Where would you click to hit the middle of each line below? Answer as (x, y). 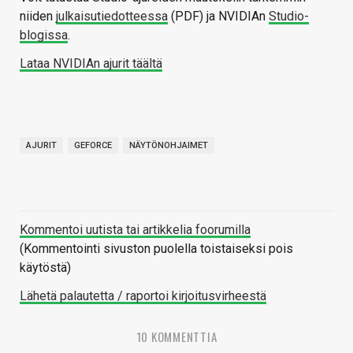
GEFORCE (93, 145)
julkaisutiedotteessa (112, 16)
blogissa (44, 35)
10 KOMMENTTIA (176, 336)
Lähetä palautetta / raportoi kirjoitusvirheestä (143, 295)
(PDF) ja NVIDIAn (218, 16)
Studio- (289, 16)
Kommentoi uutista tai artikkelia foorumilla (135, 229)
